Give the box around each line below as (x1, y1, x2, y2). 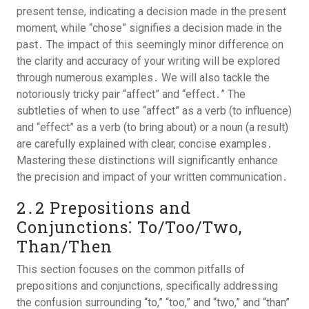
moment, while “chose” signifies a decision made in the (17, 21, 282, 34)
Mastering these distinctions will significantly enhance (17, 154, 278, 167)
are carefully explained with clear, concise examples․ (17, 137, 272, 150)
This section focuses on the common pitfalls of (17, 263, 245, 276)
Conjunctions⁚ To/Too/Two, (17, 216, 242, 237)
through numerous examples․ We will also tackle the (17, 71, 270, 84)
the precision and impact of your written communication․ (17, 170, 288, 183)
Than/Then (17, 235, 112, 257)
